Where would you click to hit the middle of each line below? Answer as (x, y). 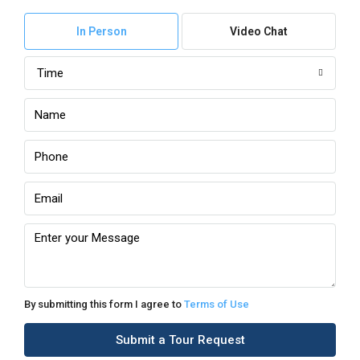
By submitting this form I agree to (104, 304)
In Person (101, 31)
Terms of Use (217, 304)
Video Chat (259, 31)
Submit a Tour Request (180, 340)
